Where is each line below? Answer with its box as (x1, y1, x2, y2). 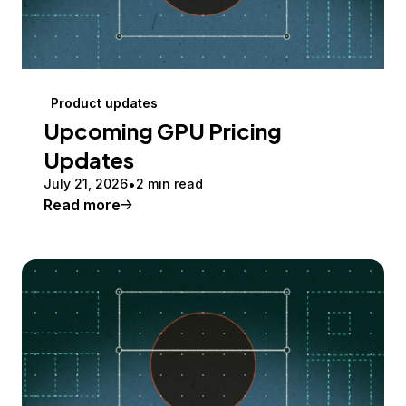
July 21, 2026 (43, 176, 128, 192)
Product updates (51, 95, 158, 111)
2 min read (136, 176, 203, 192)
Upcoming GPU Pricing (43, 117, 282, 145)
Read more (43, 196, 121, 215)
